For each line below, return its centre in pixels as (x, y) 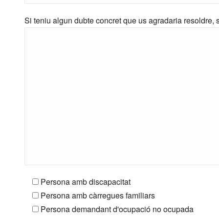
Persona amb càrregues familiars (98, 195)
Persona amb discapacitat (86, 182)
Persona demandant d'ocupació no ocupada (117, 209)
